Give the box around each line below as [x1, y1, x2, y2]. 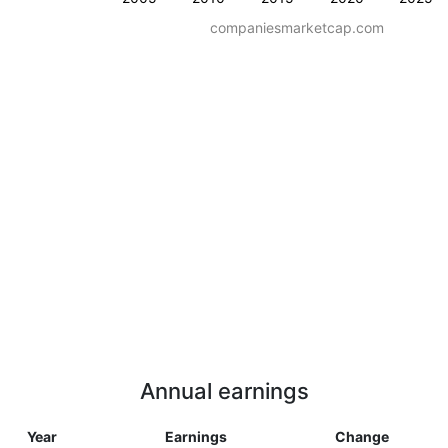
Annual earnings [139, 378, 309, 404]
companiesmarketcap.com [210, 19, 384, 36]
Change [335, 428, 389, 445]
